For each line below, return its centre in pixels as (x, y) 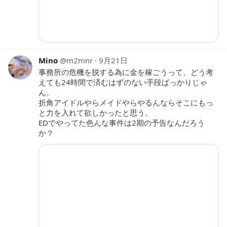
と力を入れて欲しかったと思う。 (96, 113)
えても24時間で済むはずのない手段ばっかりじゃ (123, 82)
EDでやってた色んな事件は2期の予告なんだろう (122, 123)
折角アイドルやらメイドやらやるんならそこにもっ (126, 103)
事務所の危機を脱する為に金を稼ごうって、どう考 (126, 72)
